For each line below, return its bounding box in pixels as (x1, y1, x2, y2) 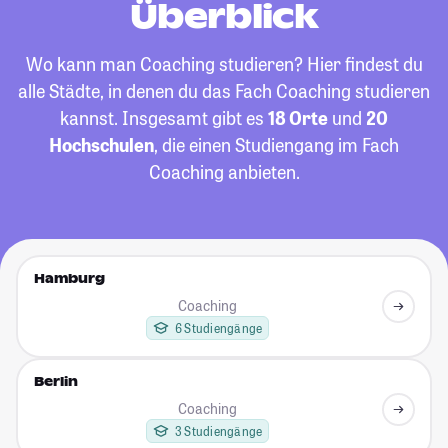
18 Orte (268, 106, 328, 130)
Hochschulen (49, 133, 154, 157)
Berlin (33, 374, 78, 391)
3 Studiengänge (175, 423, 263, 440)
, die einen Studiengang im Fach (154, 133, 399, 157)
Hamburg (33, 271, 105, 288)
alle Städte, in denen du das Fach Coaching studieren (18, 79, 430, 103)
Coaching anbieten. (148, 160, 300, 184)
